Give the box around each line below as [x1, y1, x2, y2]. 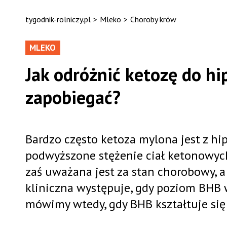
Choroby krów [130, 14, 176, 24]
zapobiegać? [25, 85, 121, 109]
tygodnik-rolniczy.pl [25, 14, 91, 24]
